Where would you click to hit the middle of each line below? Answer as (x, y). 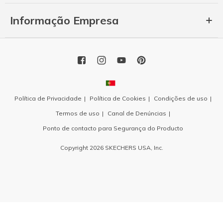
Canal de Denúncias (137, 113)
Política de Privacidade (48, 98)
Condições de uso (180, 98)
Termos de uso (77, 113)
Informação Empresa (64, 20)
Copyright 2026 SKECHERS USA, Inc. (111, 147)
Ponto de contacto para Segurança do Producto (113, 128)
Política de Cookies (117, 98)
